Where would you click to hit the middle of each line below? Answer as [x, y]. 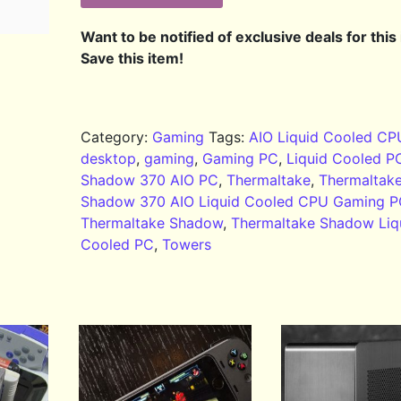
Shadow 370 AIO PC [150, 180]
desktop [109, 159]
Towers [187, 245]
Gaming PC [241, 159]
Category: [117, 137]
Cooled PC [118, 245]
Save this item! [132, 59]
